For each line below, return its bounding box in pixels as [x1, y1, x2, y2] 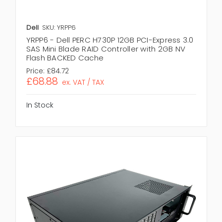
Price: [26, 65, 45, 76]
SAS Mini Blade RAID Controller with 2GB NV [26, 43, 185, 54]
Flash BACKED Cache [26, 52, 104, 63]
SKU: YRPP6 [42, 22, 76, 32]
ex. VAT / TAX [62, 77, 105, 87]
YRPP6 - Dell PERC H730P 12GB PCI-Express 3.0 [26, 34, 194, 45]
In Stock [26, 100, 54, 110]
